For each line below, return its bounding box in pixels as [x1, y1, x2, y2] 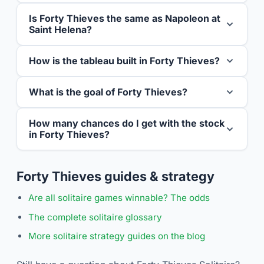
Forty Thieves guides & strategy [16, 168, 214, 184]
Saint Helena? [29, 23, 92, 35]
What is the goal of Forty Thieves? [29, 85, 187, 98]
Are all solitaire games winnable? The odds [28, 192, 210, 203]
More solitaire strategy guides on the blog [28, 230, 205, 242]
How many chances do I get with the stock [29, 117, 225, 129]
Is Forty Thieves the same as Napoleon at [29, 12, 220, 24]
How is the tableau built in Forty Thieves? [29, 54, 220, 67]
